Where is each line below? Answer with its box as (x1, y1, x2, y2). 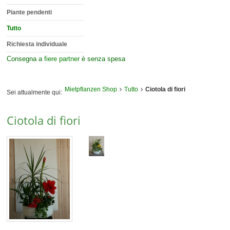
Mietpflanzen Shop (65, 85, 118, 93)
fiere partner (44, 54, 80, 63)
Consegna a (7, 54, 45, 63)
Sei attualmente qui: (7, 88, 63, 96)
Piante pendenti (7, 8, 52, 16)
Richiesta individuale (7, 40, 68, 48)
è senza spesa (80, 54, 126, 63)
